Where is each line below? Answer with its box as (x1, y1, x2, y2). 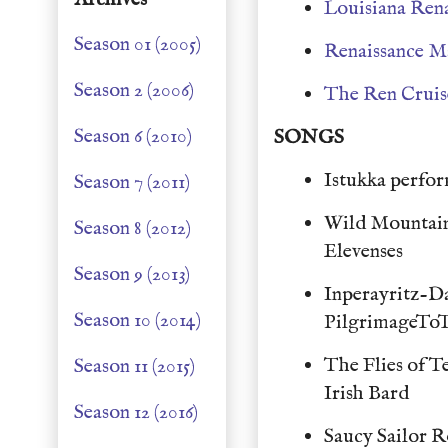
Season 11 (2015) (74, 354, 195, 379)
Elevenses (324, 239, 407, 264)
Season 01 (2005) (74, 32, 201, 57)
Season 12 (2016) (74, 400, 198, 425)
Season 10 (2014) (74, 308, 201, 333)
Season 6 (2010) (74, 124, 192, 149)
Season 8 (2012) (74, 216, 191, 241)
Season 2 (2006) (74, 78, 194, 103)
